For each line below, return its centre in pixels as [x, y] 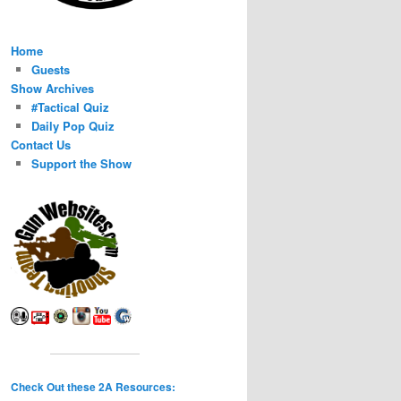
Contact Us [41, 144]
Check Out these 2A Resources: [93, 387]
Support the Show [81, 163]
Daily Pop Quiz [73, 125]
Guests [50, 69]
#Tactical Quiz [70, 107]
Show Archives [52, 88]
